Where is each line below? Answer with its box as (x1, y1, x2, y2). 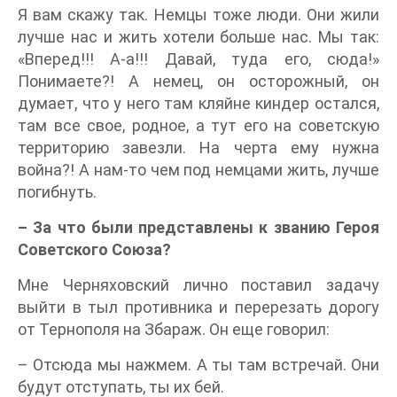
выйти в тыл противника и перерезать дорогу (18, 298, 379, 316)
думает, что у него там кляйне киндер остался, (18, 94, 379, 113)
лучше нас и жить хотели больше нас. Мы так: (18, 27, 379, 46)
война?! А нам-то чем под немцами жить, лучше (18, 160, 379, 179)
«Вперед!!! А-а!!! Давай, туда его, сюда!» (18, 50, 379, 68)
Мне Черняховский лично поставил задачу (18, 276, 379, 294)
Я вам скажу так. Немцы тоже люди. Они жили (18, 5, 379, 24)
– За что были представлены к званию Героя (18, 218, 379, 237)
